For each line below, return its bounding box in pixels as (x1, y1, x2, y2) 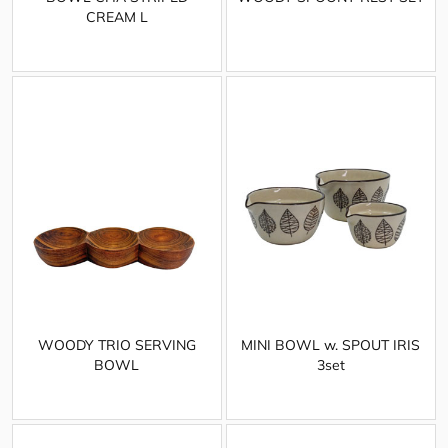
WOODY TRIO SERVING (37, 335, 196, 354)
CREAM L (85, 7, 148, 26)
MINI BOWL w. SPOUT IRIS (241, 335, 421, 354)
